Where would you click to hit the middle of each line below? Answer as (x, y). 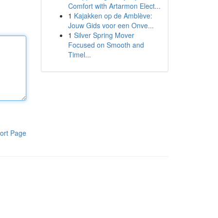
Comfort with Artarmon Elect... (114, 6)
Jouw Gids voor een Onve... (111, 25)
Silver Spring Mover (104, 35)
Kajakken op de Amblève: (113, 16)
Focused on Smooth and (106, 45)
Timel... (79, 54)
